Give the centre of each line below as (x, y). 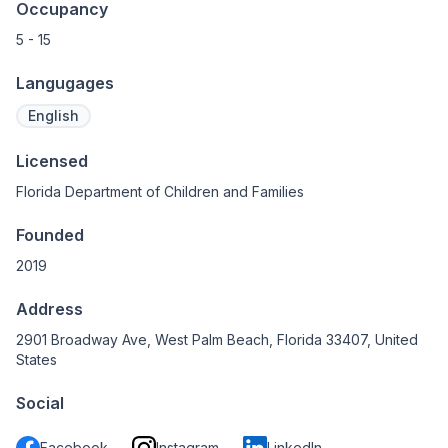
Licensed (52, 161)
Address (49, 309)
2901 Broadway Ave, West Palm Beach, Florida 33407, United (217, 340)
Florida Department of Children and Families (160, 192)
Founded (50, 235)
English (53, 116)
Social (40, 403)
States (36, 360)
